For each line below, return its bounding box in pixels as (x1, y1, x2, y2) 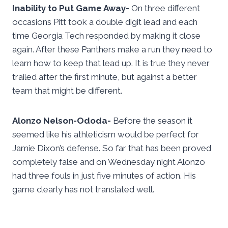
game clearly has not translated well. (12, 184, 154, 195)
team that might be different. (12, 85, 122, 96)
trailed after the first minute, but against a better (12, 72, 197, 82)
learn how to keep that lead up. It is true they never (12, 58, 210, 69)
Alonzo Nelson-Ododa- (12, 116, 113, 126)
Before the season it (113, 116, 192, 126)
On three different (129, 3, 200, 14)
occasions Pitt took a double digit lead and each (12, 17, 197, 27)
